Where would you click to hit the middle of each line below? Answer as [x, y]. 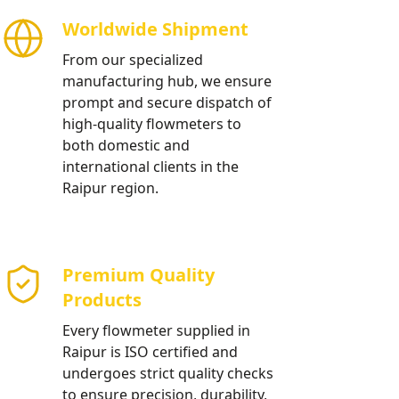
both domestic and [126, 145]
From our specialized [133, 60]
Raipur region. [110, 188]
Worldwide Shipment [155, 29]
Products [102, 300]
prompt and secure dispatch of [167, 102]
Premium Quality [138, 275]
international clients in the [151, 167]
